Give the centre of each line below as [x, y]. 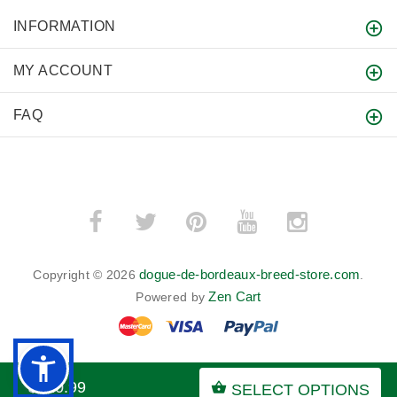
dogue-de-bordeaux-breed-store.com [250, 275]
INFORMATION [65, 27]
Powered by [172, 297]
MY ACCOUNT [63, 71]
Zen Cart [235, 297]
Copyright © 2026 [86, 275]
